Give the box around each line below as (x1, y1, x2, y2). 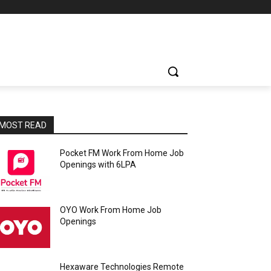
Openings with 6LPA (60, 159, 137, 169)
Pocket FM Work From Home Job (60, 148, 184, 158)
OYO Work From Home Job (60, 204, 162, 215)
